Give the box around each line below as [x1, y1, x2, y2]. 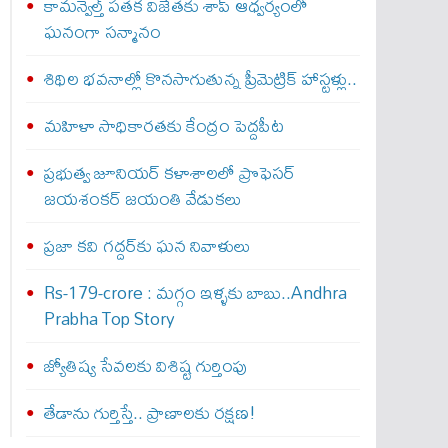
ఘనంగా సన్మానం [43, 14, 161, 49]
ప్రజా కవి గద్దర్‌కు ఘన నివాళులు [43, 228, 251, 263]
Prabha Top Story [43, 301, 175, 336]
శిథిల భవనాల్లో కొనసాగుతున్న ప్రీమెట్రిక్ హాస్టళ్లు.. [43, 61, 357, 96]
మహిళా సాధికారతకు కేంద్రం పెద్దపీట [43, 108, 284, 143]
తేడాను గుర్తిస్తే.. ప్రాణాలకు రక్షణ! [43, 395, 256, 430]
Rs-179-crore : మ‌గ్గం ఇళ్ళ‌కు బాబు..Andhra [43, 275, 347, 310]
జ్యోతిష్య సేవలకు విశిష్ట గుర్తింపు [43, 348, 248, 383]
